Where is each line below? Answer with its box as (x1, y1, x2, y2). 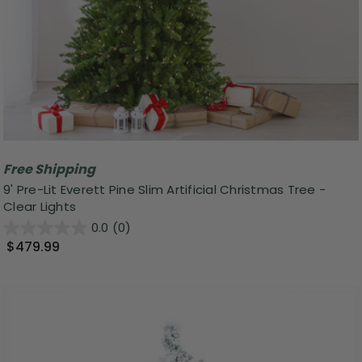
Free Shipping (3, 159, 95, 179)
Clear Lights (3, 198, 76, 216)
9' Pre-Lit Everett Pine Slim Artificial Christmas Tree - (3, 181, 326, 199)
